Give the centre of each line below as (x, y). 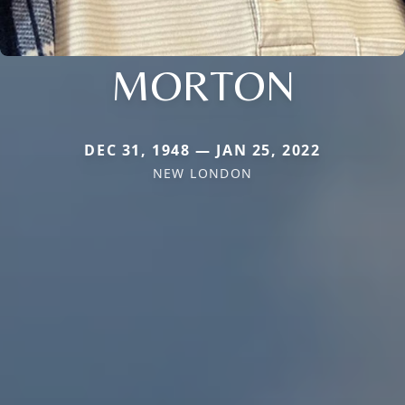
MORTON (202, 85)
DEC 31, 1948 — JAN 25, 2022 (202, 150)
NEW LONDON (202, 173)
